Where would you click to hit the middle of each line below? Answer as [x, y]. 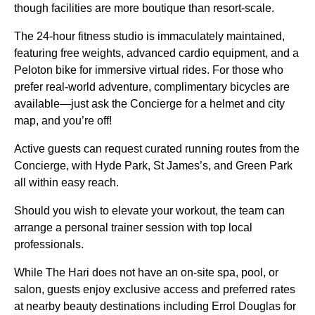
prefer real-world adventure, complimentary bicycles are [152, 86]
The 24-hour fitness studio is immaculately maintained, [149, 36]
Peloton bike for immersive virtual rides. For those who [149, 70]
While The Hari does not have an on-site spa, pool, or [146, 272]
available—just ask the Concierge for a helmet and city [149, 103]
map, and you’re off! [64, 120]
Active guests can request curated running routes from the [157, 148]
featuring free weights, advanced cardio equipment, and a [156, 53]
